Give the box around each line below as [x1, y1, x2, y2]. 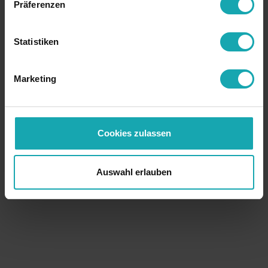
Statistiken [14, 36, 59, 47]
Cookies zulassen [97, 127, 171, 138]
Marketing [14, 73, 56, 84]
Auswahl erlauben [96, 167, 172, 177]
